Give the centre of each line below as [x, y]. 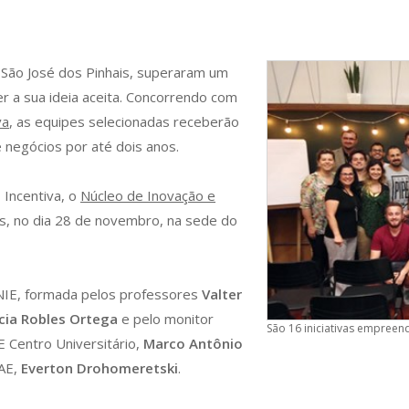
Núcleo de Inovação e [148, 195]
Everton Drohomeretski [100, 368]
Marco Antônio [193, 343]
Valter [222, 294]
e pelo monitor [166, 319]
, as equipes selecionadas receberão [124, 121]
